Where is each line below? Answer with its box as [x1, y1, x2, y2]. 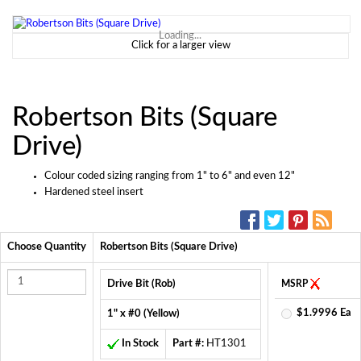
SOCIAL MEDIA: [153, 210, 232, 221]
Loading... [159, 31, 202, 42]
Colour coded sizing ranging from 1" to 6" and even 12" [44, 170, 295, 181]
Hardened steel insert [44, 186, 143, 197]
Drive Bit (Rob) [107, 278, 176, 289]
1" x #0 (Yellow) [107, 308, 180, 319]
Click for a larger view [131, 39, 230, 51]
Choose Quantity [7, 241, 86, 252]
